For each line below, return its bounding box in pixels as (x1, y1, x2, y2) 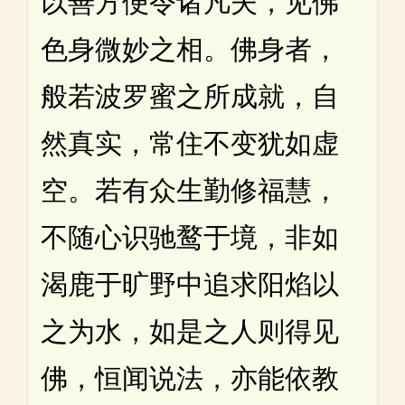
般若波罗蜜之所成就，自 (41, 80, 339, 111)
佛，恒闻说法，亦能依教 (41, 363, 339, 393)
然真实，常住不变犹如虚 (41, 127, 339, 158)
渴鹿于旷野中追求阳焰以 (41, 268, 339, 299)
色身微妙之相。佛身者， (41, 33, 339, 64)
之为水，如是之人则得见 (41, 316, 339, 346)
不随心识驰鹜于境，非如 (41, 221, 339, 252)
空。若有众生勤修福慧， (41, 174, 339, 205)
